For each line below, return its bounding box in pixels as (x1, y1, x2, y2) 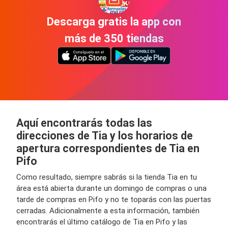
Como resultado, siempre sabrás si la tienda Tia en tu (16, 172, 197, 182)
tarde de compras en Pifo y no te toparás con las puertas (16, 194, 211, 204)
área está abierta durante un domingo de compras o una (16, 183, 207, 193)
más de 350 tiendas (64, 32, 164, 45)
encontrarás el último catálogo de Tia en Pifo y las (16, 217, 187, 226)
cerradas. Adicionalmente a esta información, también (16, 206, 199, 215)
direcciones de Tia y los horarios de (16, 129, 193, 142)
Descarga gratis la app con (47, 15, 181, 28)
